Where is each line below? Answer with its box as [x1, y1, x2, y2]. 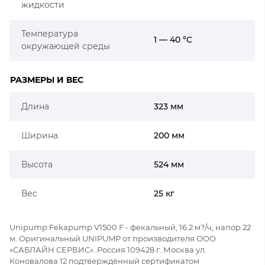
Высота [21, 159, 53, 170]
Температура [21, 28, 78, 39]
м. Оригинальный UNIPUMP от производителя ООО [9, 234, 216, 243]
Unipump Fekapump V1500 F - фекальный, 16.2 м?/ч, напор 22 [9, 222, 251, 232]
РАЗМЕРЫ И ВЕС [10, 75, 83, 85]
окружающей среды [21, 41, 110, 51]
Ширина [21, 130, 58, 141]
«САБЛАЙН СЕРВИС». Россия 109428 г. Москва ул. [9, 245, 206, 254]
